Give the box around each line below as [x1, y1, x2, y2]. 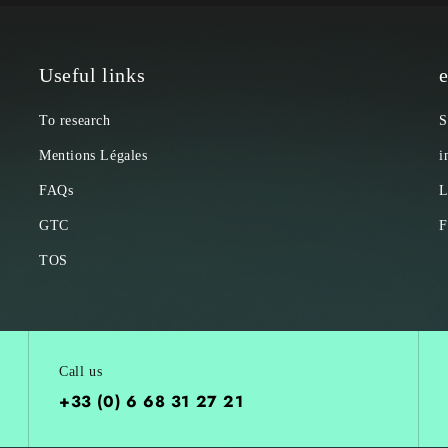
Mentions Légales [39, 148, 148, 163]
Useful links [39, 64, 146, 86]
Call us [59, 364, 103, 379]
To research [39, 113, 111, 128]
